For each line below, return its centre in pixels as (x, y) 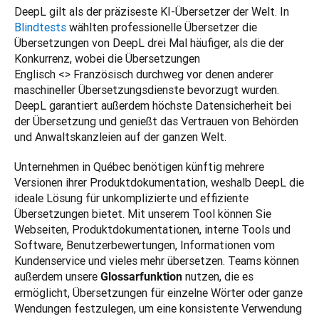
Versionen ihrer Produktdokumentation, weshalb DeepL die (159, 183)
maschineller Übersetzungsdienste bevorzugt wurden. (147, 90)
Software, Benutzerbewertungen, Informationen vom (145, 245)
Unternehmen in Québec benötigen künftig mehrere (139, 167)
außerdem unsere (57, 277)
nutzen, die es (218, 277)
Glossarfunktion (141, 277)
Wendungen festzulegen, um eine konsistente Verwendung (158, 309)
